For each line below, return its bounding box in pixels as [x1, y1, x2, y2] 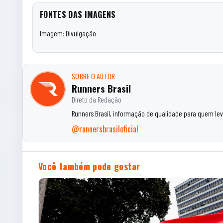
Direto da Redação [72, 95, 121, 104]
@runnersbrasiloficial [72, 123, 138, 135]
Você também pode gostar [38, 160, 140, 173]
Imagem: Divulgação [40, 28, 96, 38]
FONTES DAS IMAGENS [40, 8, 116, 20]
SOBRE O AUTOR [72, 71, 115, 81]
